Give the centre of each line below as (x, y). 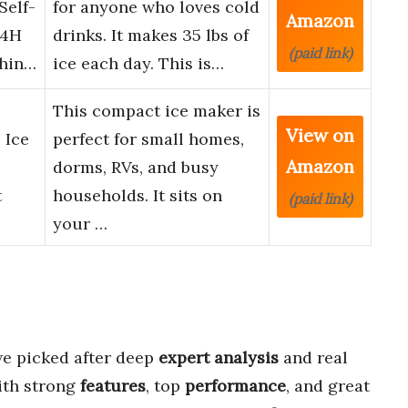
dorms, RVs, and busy (136, 168)
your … (80, 224)
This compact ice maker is (157, 111)
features (113, 385)
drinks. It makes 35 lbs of (151, 36)
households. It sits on (138, 196)
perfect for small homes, (148, 139)
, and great (328, 385)
